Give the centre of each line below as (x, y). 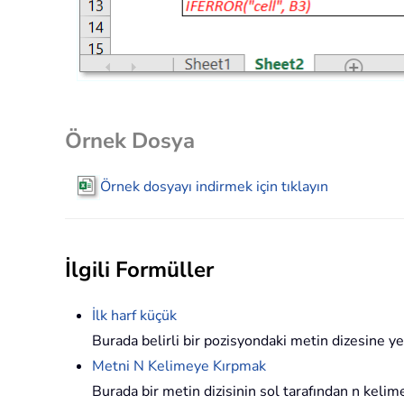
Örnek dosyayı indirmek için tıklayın (214, 186)
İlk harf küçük (134, 316)
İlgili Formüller (139, 270)
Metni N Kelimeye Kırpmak (179, 367)
